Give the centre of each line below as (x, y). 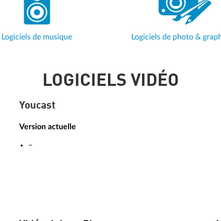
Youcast (37, 106)
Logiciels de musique (37, 37)
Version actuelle (48, 127)
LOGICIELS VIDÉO (110, 81)
